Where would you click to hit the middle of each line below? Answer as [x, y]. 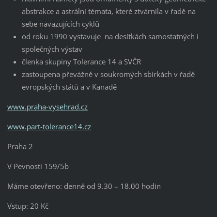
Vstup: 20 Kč [28, 206]
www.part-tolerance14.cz [49, 126]
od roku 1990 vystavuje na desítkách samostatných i [110, 36]
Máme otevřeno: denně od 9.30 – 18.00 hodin [84, 186]
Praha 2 [20, 146]
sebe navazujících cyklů [60, 23]
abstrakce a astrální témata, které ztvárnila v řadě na [108, 11]
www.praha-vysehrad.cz [47, 106]
